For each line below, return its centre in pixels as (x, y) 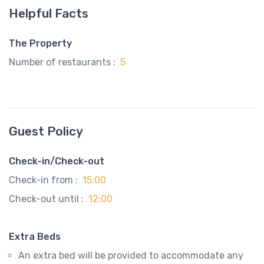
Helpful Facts (49, 14)
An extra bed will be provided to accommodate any (131, 256)
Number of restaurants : (62, 62)
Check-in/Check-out (57, 161)
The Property (40, 44)
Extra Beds (35, 237)
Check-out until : (46, 199)
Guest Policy (46, 131)
